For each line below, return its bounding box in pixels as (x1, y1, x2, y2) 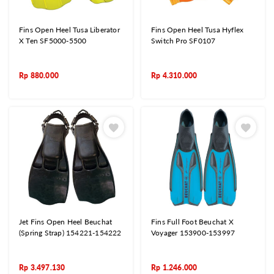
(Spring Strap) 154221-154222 (19, 228, 122, 238)
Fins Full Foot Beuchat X (151, 217, 234, 227)
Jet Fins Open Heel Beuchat (19, 217, 113, 227)
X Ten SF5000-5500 (19, 35, 87, 45)
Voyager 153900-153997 (151, 228, 235, 238)
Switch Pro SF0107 (151, 35, 216, 45)
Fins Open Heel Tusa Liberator (19, 24, 120, 34)
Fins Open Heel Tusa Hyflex (151, 24, 244, 34)
